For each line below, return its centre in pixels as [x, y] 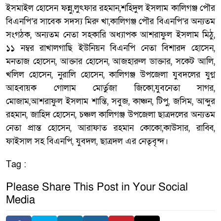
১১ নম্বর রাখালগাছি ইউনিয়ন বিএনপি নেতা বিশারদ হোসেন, [110, 48]
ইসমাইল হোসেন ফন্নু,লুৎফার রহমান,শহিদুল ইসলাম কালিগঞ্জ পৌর [110, 8]
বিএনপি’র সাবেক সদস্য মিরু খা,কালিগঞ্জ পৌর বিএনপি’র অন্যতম [110, 22]
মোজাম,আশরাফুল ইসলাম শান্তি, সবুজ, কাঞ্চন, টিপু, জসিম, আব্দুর [110, 102]
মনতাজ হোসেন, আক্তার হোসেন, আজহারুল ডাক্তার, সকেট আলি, [110, 62]
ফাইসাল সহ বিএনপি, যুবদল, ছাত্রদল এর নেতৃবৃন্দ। [87, 142]
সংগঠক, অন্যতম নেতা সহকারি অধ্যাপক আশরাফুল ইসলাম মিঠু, [110, 35]
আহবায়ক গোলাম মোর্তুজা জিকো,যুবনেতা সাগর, [110, 88]
